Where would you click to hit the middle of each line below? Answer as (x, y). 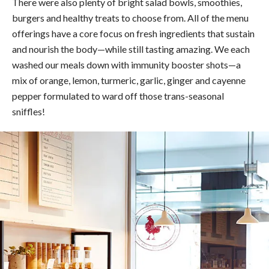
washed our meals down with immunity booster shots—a (126, 64)
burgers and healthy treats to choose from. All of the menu (130, 17)
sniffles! (29, 111)
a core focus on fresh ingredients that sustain (164, 33)
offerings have (42, 33)
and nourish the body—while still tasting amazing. (113, 49)
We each (232, 49)
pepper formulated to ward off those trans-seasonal (118, 95)
